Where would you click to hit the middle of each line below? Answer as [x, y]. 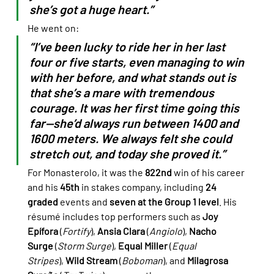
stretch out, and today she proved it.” [127, 153]
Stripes [43, 260]
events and [83, 201]
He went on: [53, 28]
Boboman [142, 260]
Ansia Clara [121, 231]
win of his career [209, 172]
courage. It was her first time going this [135, 107]
